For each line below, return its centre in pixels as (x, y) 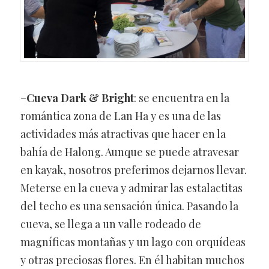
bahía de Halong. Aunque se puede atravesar (129, 152)
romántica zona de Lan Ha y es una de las (120, 116)
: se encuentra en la (181, 98)
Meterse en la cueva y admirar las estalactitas (131, 188)
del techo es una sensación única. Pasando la (129, 206)
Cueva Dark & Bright (80, 98)
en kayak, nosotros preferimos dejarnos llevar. (133, 170)
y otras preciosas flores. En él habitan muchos (132, 260)
